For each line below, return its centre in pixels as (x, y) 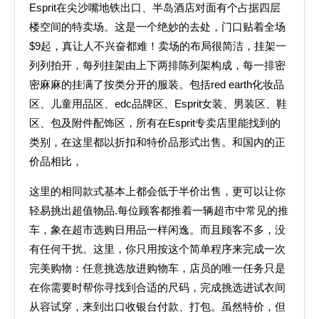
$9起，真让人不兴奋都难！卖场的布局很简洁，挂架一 (158, 46)
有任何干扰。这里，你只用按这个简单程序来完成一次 (157, 249)
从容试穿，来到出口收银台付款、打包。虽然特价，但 (157, 307)
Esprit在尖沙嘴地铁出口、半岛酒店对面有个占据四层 (155, 7)
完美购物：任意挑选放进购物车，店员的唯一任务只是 (157, 268)
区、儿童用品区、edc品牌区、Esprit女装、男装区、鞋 (158, 104)
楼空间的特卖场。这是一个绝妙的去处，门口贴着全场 (157, 27)
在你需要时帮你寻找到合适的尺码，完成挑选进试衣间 (157, 287)
